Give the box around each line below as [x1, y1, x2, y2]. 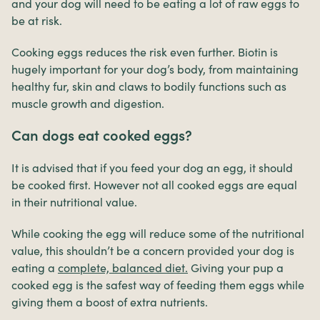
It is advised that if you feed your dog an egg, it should [11, 161, 293, 176]
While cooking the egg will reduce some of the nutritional [11, 226, 304, 241]
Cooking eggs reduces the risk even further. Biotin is [11, 45, 278, 60]
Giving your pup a [188, 261, 284, 276]
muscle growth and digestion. [11, 96, 164, 111]
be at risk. [11, 14, 62, 29]
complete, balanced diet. [58, 261, 188, 276]
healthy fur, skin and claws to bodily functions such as [11, 79, 286, 94]
